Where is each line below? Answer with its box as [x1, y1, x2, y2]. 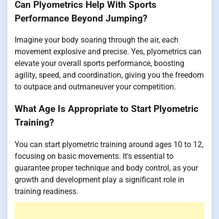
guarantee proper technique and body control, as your [15, 163, 198, 173]
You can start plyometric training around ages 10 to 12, [15, 139, 203, 149]
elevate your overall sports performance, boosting [15, 59, 184, 68]
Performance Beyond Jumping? [15, 13, 147, 24]
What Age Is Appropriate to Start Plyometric [15, 104, 198, 115]
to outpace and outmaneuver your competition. [15, 82, 176, 92]
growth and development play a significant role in [15, 175, 184, 184]
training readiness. [15, 186, 78, 196]
